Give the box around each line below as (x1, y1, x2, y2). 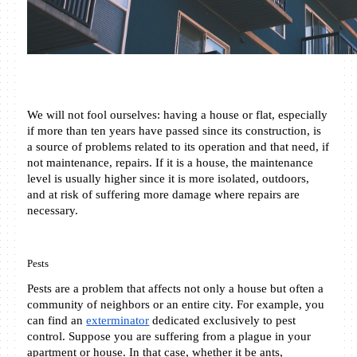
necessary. (27, 203, 79, 217)
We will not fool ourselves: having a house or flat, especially (27, 108, 328, 121)
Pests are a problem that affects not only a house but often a (27, 281, 324, 295)
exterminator (86, 313, 150, 327)
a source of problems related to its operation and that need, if (27, 139, 330, 153)
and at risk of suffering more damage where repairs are (27, 187, 300, 201)
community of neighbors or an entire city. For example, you (27, 297, 325, 311)
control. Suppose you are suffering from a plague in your (27, 329, 312, 343)
